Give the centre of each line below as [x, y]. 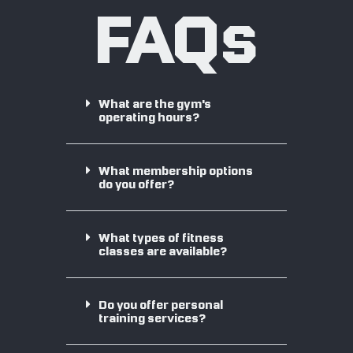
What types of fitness [162, 238]
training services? [152, 318]
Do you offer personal [161, 305]
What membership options [176, 171]
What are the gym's [155, 104]
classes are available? [163, 251]
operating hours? [149, 117]
